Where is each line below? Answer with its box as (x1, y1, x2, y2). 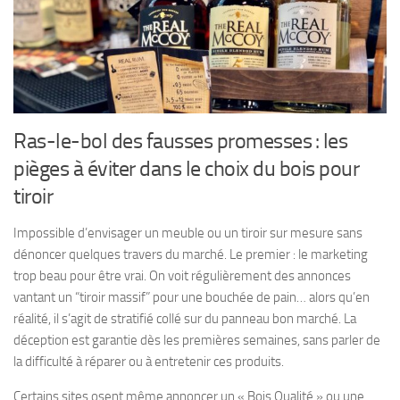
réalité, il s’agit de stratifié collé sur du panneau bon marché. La (13, 310, 356, 327)
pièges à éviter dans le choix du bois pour (13, 154, 359, 181)
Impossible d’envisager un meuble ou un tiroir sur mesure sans (13, 224, 362, 241)
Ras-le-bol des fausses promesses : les (13, 127, 347, 154)
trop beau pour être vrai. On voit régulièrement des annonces (13, 267, 351, 284)
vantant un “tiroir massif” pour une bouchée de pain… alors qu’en (13, 288, 370, 305)
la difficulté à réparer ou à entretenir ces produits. (13, 353, 284, 370)
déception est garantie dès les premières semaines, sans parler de (13, 331, 380, 348)
